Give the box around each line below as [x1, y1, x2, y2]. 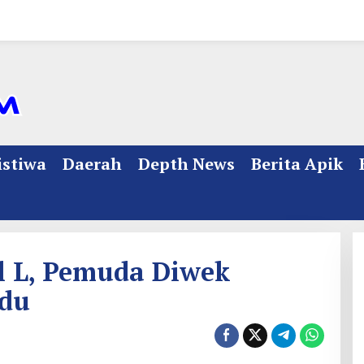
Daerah [63, 153, 122, 175]
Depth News [138, 153, 235, 175]
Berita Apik [251, 153, 343, 175]
